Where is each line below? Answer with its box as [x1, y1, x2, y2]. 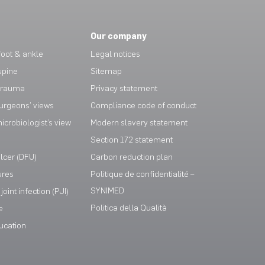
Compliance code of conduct [90, 101, 196, 111]
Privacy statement [90, 83, 157, 93]
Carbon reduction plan [90, 152, 173, 162]
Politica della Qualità [90, 203, 167, 213]
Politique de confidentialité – [90, 169, 194, 179]
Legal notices [90, 49, 140, 59]
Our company [90, 31, 147, 41]
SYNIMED [90, 186, 124, 196]
